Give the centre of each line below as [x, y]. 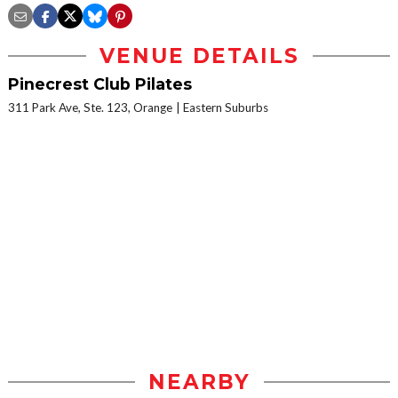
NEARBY [199, 382]
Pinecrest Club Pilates [100, 84]
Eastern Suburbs [226, 108]
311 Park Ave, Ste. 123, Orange [90, 108]
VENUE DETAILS [199, 56]
